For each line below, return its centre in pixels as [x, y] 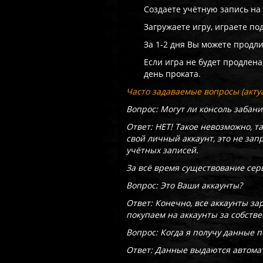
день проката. [173, 74]
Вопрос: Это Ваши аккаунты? [185, 185]
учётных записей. [163, 150]
